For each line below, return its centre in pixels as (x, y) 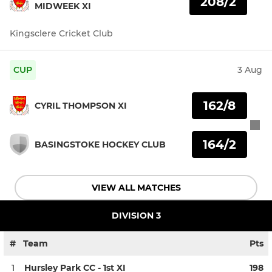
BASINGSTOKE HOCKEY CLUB (100, 144)
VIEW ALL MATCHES (136, 188)
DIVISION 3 (136, 216)
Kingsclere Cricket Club (61, 34)
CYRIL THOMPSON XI (81, 105)
